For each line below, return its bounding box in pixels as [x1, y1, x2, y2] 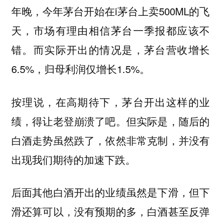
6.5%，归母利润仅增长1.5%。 [11, 61, 150, 76]
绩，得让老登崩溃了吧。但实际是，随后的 [11, 113, 210, 128]
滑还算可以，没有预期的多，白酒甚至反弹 [11, 204, 210, 219]
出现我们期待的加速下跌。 [11, 151, 136, 167]
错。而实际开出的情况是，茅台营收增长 [11, 41, 210, 57]
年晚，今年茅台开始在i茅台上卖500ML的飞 [11, 3, 210, 18]
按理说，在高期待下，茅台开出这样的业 [11, 94, 210, 109]
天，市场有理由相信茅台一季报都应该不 [11, 22, 210, 37]
